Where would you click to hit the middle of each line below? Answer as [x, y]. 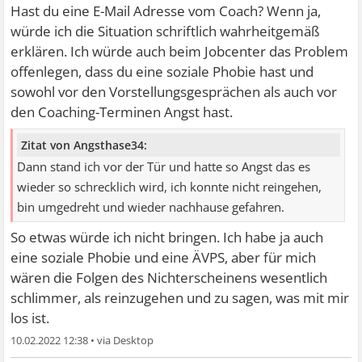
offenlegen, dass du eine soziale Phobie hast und [162, 72]
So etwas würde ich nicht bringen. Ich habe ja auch [167, 237]
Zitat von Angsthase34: [84, 145]
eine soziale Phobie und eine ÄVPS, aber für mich [164, 257]
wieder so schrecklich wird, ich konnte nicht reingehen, [170, 187]
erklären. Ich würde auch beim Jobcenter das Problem [180, 51]
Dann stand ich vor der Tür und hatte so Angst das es [164, 166]
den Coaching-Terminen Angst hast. [122, 112]
